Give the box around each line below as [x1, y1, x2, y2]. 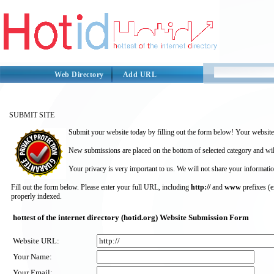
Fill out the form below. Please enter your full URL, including [11, 183, 191, 191]
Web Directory [54, 70, 104, 79]
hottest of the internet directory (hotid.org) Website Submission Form [13, 213, 249, 222]
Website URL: [13, 236, 59, 245]
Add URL [122, 70, 157, 79]
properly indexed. [11, 192, 62, 201]
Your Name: [13, 252, 52, 261]
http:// [191, 183, 210, 191]
